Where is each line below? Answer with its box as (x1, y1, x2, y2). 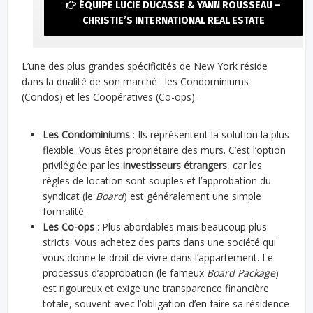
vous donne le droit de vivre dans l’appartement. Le (43, 251, 274, 265)
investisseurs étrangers (123, 159, 228, 173)
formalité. (43, 205, 87, 219)
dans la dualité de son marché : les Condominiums (22, 75, 249, 89)
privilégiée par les (43, 159, 124, 173)
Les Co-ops (43, 220, 95, 234)
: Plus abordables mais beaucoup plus (94, 220, 268, 234)
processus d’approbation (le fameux (43, 266, 208, 280)
